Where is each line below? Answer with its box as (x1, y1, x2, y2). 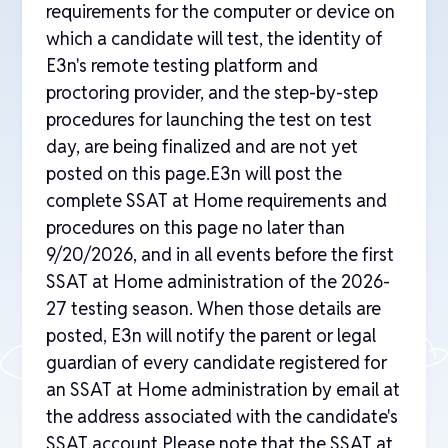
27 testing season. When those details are (46, 297, 382, 320)
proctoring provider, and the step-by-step (46, 81, 379, 104)
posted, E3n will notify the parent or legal (46, 324, 377, 347)
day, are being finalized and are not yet (46, 135, 359, 158)
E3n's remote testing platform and (46, 54, 319, 77)
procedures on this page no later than (46, 216, 346, 239)
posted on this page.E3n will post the (46, 162, 343, 185)
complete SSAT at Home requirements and (46, 189, 388, 212)
